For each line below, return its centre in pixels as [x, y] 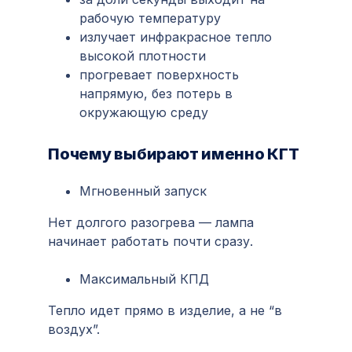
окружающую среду [144, 112]
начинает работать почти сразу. [150, 241]
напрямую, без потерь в [156, 93]
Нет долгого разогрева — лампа [151, 222]
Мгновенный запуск [143, 191]
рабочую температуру [150, 18]
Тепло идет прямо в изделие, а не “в [165, 310]
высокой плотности [143, 56]
